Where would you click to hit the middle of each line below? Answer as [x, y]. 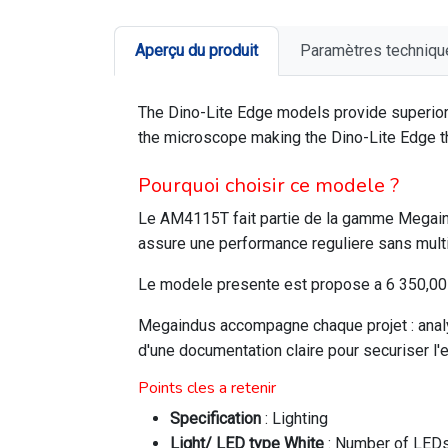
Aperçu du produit [196, 50]
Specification [215, 418]
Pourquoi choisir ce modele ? [268, 185]
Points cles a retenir [207, 388]
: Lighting [294, 418]
